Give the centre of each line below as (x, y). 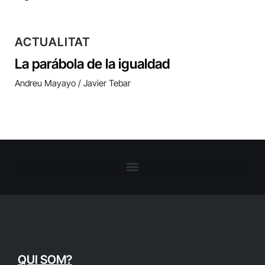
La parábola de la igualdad (92, 64)
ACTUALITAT (52, 42)
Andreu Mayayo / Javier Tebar (73, 83)
